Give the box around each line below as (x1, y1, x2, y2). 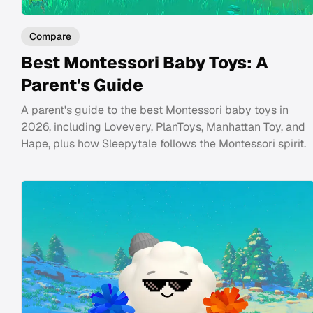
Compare (29, 29, 71, 43)
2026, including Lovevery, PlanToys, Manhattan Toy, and (21, 119, 305, 134)
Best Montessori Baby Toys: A (21, 51, 268, 73)
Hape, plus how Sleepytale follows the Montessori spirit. (21, 136, 306, 151)
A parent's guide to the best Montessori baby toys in (21, 102, 289, 117)
